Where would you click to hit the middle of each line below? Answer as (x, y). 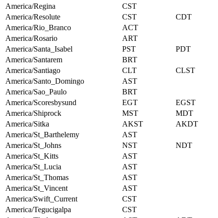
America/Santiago (33, 71)
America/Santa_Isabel (39, 49)
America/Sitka (27, 124)
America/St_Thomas (37, 178)
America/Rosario (31, 38)
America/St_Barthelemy (42, 135)
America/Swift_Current (41, 199)
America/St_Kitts (32, 156)
